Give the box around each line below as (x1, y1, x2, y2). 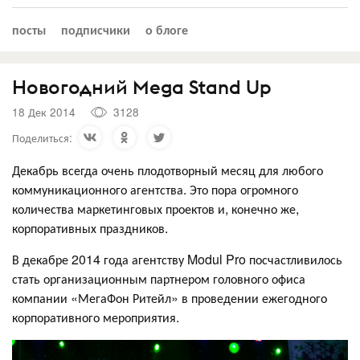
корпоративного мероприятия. (12, 307, 179, 326)
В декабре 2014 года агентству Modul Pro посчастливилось (12, 249, 342, 268)
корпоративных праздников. (12, 218, 168, 237)
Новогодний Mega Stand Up (12, 74, 272, 99)
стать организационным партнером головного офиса (12, 268, 305, 288)
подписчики (61, 19, 130, 39)
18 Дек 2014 (12, 104, 76, 120)
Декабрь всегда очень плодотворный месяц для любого (12, 160, 323, 179)
